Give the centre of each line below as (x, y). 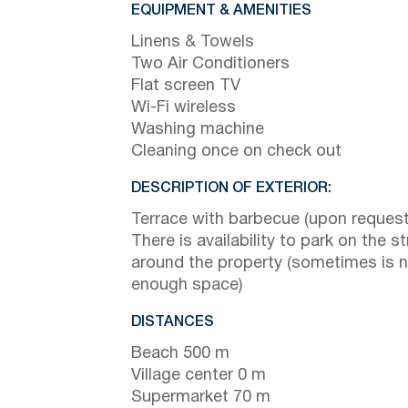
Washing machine (198, 129)
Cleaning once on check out (236, 151)
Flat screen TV (186, 86)
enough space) (187, 285)
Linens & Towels (193, 42)
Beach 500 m (180, 353)
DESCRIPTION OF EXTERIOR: (231, 188)
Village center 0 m (199, 375)
